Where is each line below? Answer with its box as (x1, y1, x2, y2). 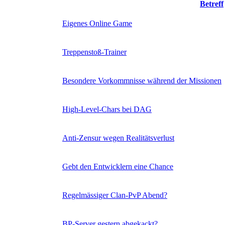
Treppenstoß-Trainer (62, 47, 127, 56)
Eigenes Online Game (62, 19, 132, 28)
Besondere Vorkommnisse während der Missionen (62, 76, 221, 85)
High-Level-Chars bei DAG (62, 104, 152, 114)
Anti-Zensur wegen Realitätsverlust (62, 133, 174, 142)
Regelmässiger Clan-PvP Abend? (62, 190, 167, 199)
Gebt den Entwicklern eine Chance (62, 162, 173, 171)
